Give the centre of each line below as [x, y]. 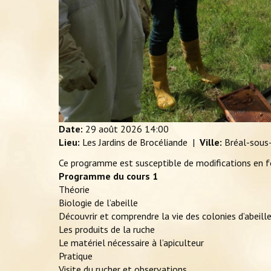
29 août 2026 [114, 129]
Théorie [74, 190]
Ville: [211, 142]
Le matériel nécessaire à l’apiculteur [131, 243]
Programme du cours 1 [108, 176]
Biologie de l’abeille [98, 203]
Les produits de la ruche [107, 230]
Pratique [76, 256]
